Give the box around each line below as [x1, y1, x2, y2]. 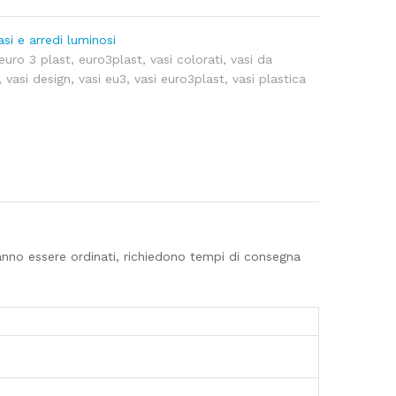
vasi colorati [150, 52, 224, 66]
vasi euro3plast [134, 72, 225, 86]
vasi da [231, 52, 273, 66]
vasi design [6, 72, 72, 86]
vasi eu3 [79, 72, 127, 86]
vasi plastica [232, 72, 307, 86]
